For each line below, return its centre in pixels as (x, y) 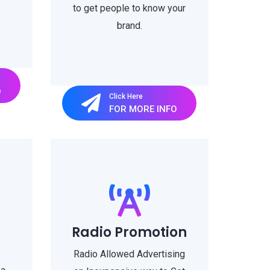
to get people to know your (130, 8)
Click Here (126, 96)
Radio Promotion (130, 232)
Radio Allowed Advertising (130, 254)
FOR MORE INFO (143, 109)
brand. (129, 26)
